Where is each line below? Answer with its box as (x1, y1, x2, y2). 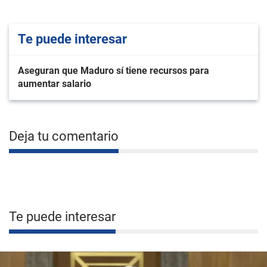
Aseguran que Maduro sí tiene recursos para (18, 65, 209, 76)
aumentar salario (18, 78, 91, 89)
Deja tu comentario (9, 129, 119, 144)
